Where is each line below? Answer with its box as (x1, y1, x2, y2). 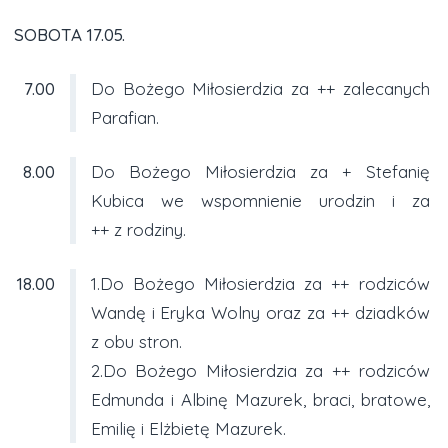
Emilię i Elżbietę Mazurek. (90, 417, 286, 439)
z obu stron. (90, 330, 182, 352)
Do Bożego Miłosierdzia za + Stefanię (90, 160, 430, 182)
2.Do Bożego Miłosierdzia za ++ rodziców (90, 359, 430, 381)
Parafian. (90, 106, 159, 128)
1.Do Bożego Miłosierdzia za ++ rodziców (90, 272, 430, 294)
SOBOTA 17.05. (13, 23, 125, 45)
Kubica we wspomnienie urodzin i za (90, 189, 430, 211)
